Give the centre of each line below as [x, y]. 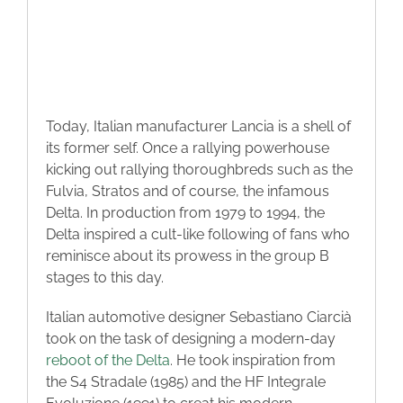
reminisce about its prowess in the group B [188, 255]
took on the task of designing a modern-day [191, 338]
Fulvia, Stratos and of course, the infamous [188, 191]
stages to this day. [105, 277]
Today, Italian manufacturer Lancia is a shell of [198, 126]
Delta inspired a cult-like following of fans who [198, 234]
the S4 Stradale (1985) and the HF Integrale [186, 381]
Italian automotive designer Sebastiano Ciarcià [199, 317]
